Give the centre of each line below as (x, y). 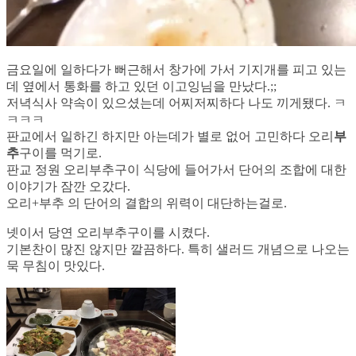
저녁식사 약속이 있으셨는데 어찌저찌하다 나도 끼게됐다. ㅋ (176, 103)
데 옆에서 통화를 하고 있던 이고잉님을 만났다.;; (141, 86)
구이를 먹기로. (60, 153)
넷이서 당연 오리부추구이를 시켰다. (108, 232)
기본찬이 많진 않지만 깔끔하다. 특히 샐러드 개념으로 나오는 (178, 249)
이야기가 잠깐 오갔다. (68, 186)
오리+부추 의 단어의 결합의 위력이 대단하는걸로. (147, 203)
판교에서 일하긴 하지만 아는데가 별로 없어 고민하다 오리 (170, 136)
